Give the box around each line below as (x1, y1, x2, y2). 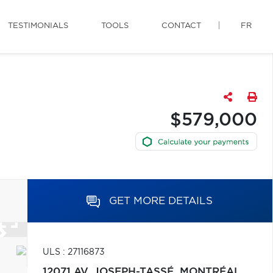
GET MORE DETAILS (109, 196, 213, 206)
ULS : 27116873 (42, 248, 105, 257)
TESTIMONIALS (8, 22, 68, 30)
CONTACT (161, 22, 201, 30)
